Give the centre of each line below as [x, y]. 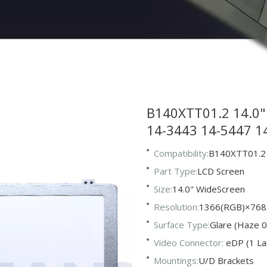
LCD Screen [221, 171]
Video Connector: [190, 243]
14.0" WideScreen [208, 189]
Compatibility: [181, 153]
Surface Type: [181, 225]
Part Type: [175, 171]
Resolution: [176, 207]
